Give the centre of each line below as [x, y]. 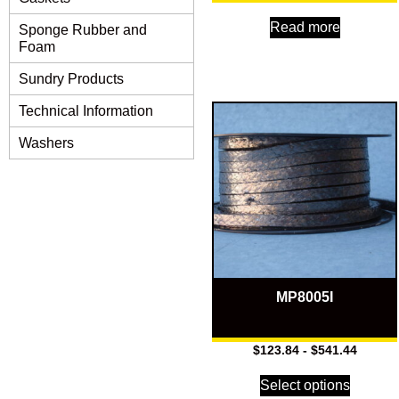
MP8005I [305, 297]
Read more [305, 27]
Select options [305, 385]
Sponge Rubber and [83, 30]
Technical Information [86, 111]
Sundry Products [71, 79]
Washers [46, 143]
